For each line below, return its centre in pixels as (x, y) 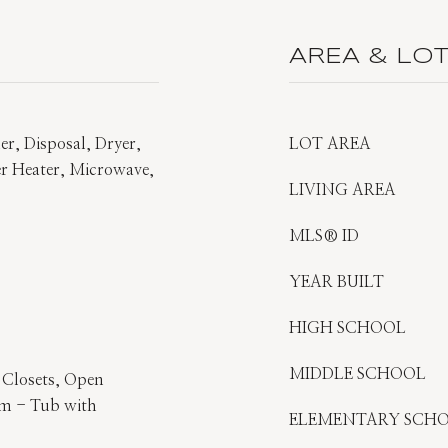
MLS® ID (324, 236)
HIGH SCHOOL (347, 328)
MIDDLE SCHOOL (357, 374)
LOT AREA (330, 144)
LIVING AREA (342, 190)
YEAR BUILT (336, 282)
